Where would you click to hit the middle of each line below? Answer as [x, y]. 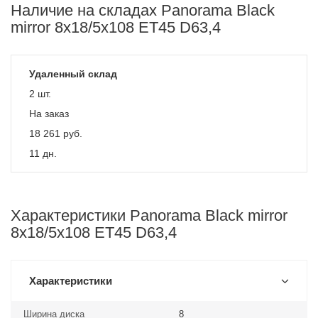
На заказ [49, 114]
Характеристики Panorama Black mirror [149, 215]
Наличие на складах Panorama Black [143, 10]
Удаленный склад [73, 74]
